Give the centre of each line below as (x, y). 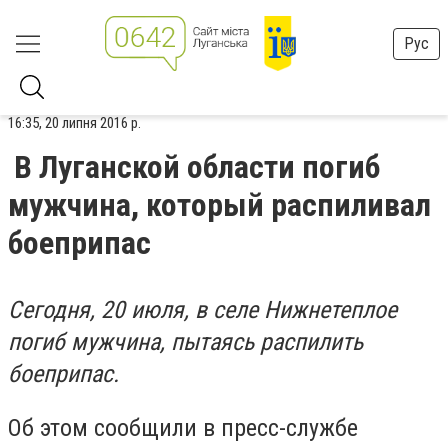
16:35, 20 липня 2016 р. (74, 123)
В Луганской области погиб (197, 167)
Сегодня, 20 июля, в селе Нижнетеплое (202, 310)
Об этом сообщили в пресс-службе (183, 427)
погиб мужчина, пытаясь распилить (185, 342)
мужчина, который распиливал (219, 205)
